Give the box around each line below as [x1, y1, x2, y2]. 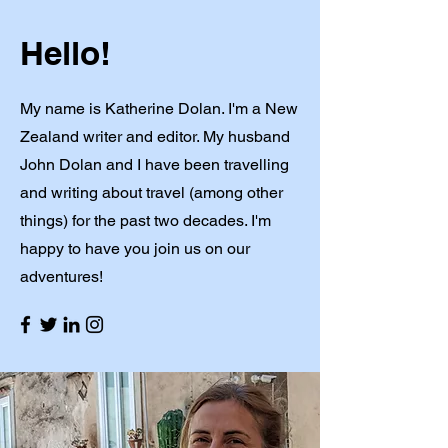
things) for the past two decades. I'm [20, 211, 271, 230]
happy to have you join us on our [20, 239, 250, 258]
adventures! [20, 267, 103, 286]
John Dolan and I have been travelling [20, 155, 289, 174]
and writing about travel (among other [20, 183, 283, 202]
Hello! [20, 33, 111, 73]
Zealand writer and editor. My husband [20, 127, 290, 146]
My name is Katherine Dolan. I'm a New [20, 99, 298, 118]
